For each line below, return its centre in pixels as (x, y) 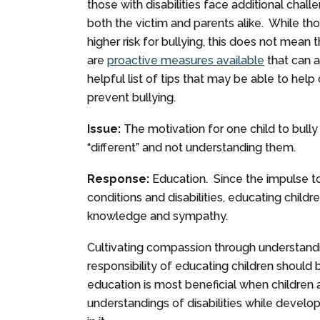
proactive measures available (186, 60)
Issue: (104, 129)
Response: (118, 179)
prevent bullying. (133, 97)
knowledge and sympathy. (159, 216)
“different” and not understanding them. (191, 147)
